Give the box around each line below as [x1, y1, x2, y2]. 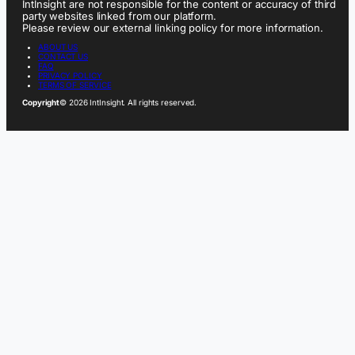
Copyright [22, 97, 60, 108]
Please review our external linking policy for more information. [22, 21, 323, 35]
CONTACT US [38, 52, 88, 62]
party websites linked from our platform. [22, 10, 216, 23]
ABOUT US [38, 42, 78, 52]
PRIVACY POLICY [38, 71, 102, 81]
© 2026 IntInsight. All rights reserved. [59, 97, 197, 108]
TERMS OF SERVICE [38, 80, 112, 90]
